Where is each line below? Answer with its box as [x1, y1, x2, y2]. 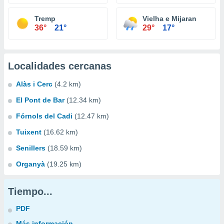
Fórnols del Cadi [16, 112, 72, 120]
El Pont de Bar [16, 96, 64, 104]
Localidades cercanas [8, 60, 111, 71]
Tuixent [16, 128, 41, 136]
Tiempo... [8, 186, 52, 197]
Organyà [16, 160, 45, 168]
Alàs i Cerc [16, 80, 52, 88]
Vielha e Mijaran [142, 14, 196, 22]
